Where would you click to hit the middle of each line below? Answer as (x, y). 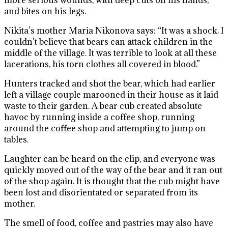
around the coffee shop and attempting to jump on (105, 128)
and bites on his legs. (45, 11)
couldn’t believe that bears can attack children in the (108, 42)
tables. (16, 139)
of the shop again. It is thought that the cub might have (112, 181)
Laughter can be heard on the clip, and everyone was (110, 159)
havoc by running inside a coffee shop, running (99, 117)
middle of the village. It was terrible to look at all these (110, 53)
